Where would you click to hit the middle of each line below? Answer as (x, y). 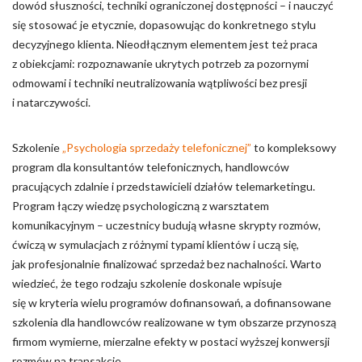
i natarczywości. (51, 102)
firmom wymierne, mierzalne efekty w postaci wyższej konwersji (171, 341)
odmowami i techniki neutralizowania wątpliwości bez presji (160, 83)
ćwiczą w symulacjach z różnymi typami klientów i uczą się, (156, 244)
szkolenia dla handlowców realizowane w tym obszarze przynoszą (174, 322)
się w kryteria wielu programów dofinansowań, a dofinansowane (172, 303)
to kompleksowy (294, 147)
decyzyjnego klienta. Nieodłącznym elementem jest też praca (165, 44)
